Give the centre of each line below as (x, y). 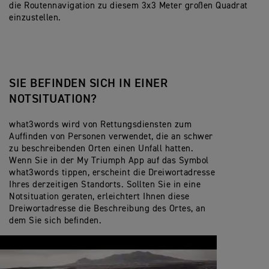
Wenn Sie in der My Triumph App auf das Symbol (109, 161)
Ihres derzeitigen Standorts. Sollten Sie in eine (105, 185)
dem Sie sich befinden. (55, 221)
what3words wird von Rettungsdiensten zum (100, 125)
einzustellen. (35, 18)
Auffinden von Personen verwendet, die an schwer (111, 137)
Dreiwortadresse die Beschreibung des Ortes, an (107, 209)
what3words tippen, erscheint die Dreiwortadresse (112, 173)
